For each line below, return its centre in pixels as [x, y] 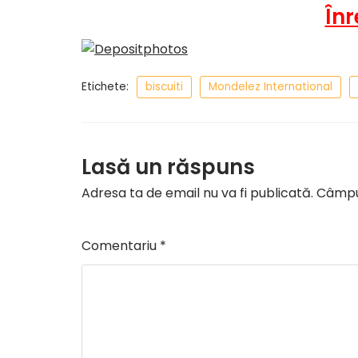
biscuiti [164, 86]
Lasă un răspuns [168, 167]
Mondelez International [270, 86]
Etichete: [105, 86]
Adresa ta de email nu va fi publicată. [197, 193]
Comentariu [121, 245]
